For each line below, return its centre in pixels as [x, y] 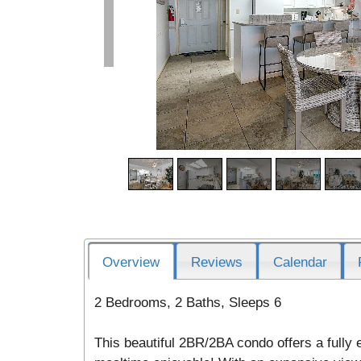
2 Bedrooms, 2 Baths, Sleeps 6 [187, 303]
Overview [131, 261]
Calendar [300, 261]
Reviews [216, 261]
